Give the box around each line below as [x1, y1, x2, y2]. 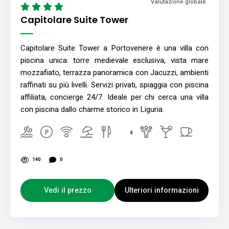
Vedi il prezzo [43, 185, 91, 196]
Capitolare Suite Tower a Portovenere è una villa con [20, 42, 209, 54]
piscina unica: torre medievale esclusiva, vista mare [20, 54, 209, 66]
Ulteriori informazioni [124, 185, 199, 196]
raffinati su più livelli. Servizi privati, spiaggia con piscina [20, 79, 209, 90]
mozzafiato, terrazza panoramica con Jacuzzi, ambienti [20, 66, 209, 78]
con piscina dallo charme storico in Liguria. [20, 103, 164, 115]
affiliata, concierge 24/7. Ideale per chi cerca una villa [20, 91, 209, 103]
